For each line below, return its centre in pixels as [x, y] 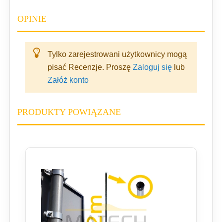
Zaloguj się [152, 67]
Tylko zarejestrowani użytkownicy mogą [117, 55]
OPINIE [32, 19]
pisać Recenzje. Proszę [90, 67]
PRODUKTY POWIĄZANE [69, 112]
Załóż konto [68, 80]
